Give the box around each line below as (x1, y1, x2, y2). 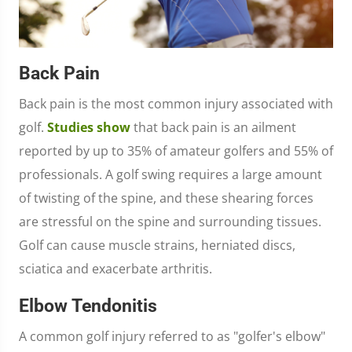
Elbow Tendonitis (19, 295, 157, 317)
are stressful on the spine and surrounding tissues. (19, 213, 321, 231)
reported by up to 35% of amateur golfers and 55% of (19, 142, 333, 160)
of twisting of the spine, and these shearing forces (19, 189, 313, 207)
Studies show (47, 119, 130, 137)
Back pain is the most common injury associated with (19, 95, 333, 113)
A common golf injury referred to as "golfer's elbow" (19, 328, 325, 346)
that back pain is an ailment (130, 119, 296, 137)
